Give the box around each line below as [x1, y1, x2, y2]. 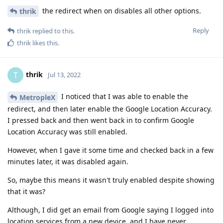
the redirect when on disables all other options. [40, 5, 201, 15]
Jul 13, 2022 [48, 70, 81, 80]
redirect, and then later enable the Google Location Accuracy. [7, 104, 212, 114]
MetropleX [19, 93, 55, 103]
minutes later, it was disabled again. [7, 157, 128, 167]
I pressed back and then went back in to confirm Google [7, 115, 194, 125]
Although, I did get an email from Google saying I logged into [7, 205, 214, 215]
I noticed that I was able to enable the [59, 92, 188, 102]
